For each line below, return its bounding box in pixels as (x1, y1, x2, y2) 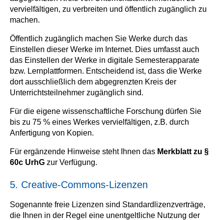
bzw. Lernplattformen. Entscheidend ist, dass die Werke (10, 67, 202, 75)
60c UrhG (10, 158, 47, 166)
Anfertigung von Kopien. (10, 129, 94, 137)
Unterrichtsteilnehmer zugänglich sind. (10, 88, 143, 97)
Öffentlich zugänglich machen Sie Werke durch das (10, 34, 188, 43)
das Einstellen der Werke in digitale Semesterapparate (10, 56, 199, 64)
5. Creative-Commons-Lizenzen (10, 179, 148, 190)
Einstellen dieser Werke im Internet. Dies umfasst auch (10, 45, 199, 54)
